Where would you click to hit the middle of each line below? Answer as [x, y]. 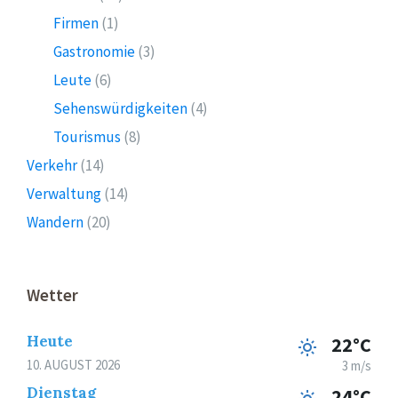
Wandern [55, 222]
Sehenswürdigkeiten [120, 108]
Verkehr [52, 165]
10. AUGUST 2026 [73, 364]
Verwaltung [64, 193]
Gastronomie [94, 51]
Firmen [76, 23]
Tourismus [87, 136]
